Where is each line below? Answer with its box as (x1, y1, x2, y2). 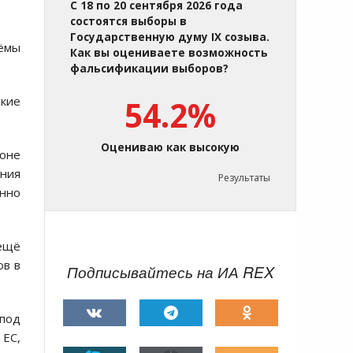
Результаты (218, 171, 270, 185)
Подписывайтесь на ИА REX (67, 262, 274, 283)
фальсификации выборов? (70, 61, 229, 76)
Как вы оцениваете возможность (70, 46, 268, 61)
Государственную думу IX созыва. (70, 30, 269, 45)
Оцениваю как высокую (101, 140, 240, 155)
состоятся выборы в (70, 14, 187, 29)
